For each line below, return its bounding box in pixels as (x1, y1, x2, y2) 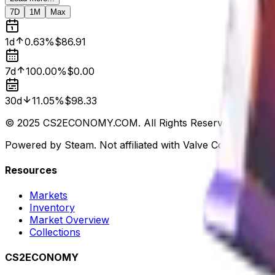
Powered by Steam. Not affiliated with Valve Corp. (5, 138, 237, 151)
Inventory (29, 201, 75, 214)
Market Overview (29, 214, 109, 227)
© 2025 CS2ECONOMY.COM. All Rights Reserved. (5, 116, 236, 129)
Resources (5, 163, 57, 176)
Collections (29, 226, 80, 239)
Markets (29, 189, 68, 202)
